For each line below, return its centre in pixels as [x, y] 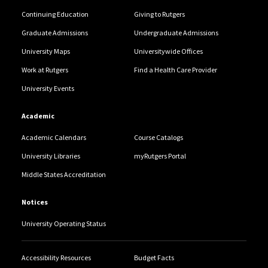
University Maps [45, 51]
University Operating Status [63, 224]
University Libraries [51, 156]
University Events [48, 89]
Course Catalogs [159, 138]
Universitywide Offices [168, 51]
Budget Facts [154, 258]
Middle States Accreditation [63, 175]
